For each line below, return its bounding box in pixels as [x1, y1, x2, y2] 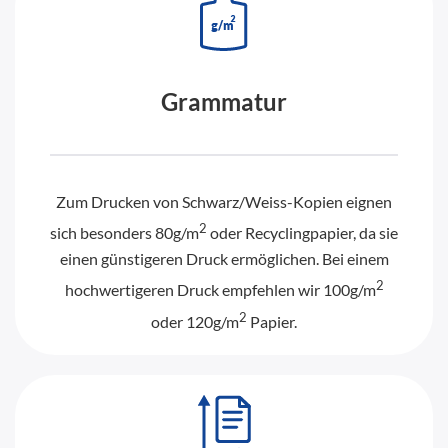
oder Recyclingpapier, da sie [210, 223, 398, 243]
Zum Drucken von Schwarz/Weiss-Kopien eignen [56, 192, 392, 211]
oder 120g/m [151, 311, 239, 331]
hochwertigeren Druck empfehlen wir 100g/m [64, 280, 376, 300]
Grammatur [161, 87, 287, 116]
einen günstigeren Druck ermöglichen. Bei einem [59, 249, 389, 269]
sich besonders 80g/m [50, 223, 199, 243]
